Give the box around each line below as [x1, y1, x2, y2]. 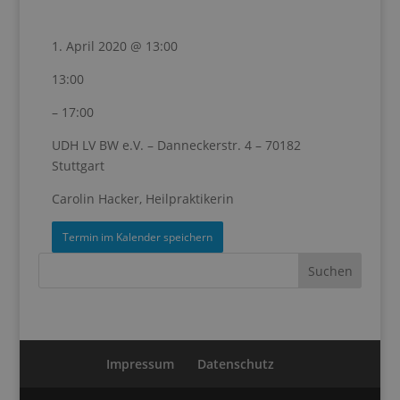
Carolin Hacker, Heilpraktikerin [51, 190, 234, 207]
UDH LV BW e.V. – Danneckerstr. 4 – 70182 [51, 137, 301, 154]
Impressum [105, 355, 174, 372]
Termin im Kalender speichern [62, 229, 212, 244]
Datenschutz [196, 355, 274, 372]
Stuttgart [51, 157, 104, 174]
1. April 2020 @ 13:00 [51, 37, 178, 54]
